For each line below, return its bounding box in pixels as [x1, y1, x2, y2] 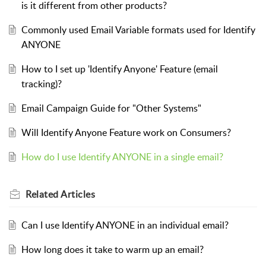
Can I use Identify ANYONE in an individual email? [21, 218, 229, 232]
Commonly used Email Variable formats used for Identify [21, 23, 255, 36]
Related [26, 187, 61, 201]
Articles [61, 187, 95, 201]
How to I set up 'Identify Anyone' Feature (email [21, 62, 218, 75]
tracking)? [21, 77, 62, 90]
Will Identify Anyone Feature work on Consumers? [21, 125, 231, 139]
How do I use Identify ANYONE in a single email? [21, 150, 223, 163]
